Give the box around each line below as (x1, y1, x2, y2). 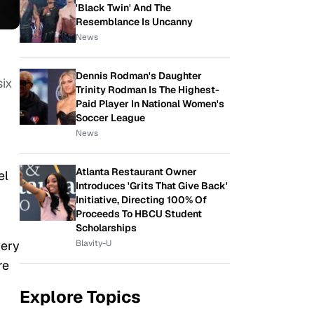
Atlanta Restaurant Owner (76, 165, 197, 178)
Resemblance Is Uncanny (76, 15, 193, 28)
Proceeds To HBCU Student (76, 207, 202, 220)
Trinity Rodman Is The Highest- (76, 83, 219, 96)
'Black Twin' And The (76, 1, 171, 14)
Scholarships (76, 221, 137, 234)
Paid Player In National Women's (76, 97, 224, 110)
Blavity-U (76, 238, 111, 249)
